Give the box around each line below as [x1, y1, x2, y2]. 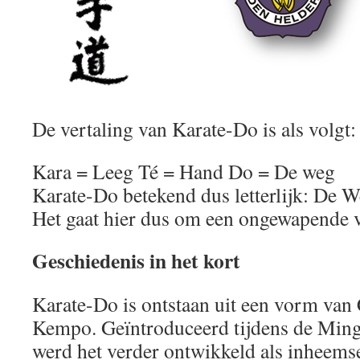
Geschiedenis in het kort [32, 245, 240, 276]
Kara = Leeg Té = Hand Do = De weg [32, 157, 335, 185]
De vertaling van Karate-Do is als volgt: [32, 115, 356, 142]
